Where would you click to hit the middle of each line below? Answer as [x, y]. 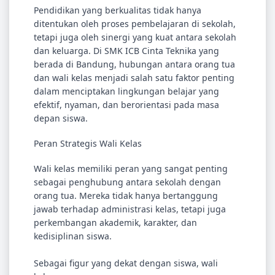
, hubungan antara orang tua [175, 64]
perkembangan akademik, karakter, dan [115, 223]
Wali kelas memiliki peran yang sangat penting [131, 168]
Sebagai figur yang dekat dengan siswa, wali [126, 263]
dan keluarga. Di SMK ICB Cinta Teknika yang [126, 51]
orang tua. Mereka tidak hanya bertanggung [126, 196]
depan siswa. [61, 118]
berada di [55, 64]
